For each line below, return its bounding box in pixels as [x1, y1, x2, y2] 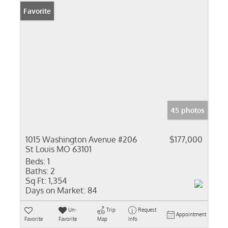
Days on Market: [25, 185, 85, 195]
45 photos [170, 106, 205, 115]
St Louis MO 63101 [25, 144, 92, 154]
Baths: [25, 166, 48, 176]
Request [137, 207, 156, 213]
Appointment [176, 211, 206, 217]
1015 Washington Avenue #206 [25, 134, 137, 145]
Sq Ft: [25, 176, 46, 186]
